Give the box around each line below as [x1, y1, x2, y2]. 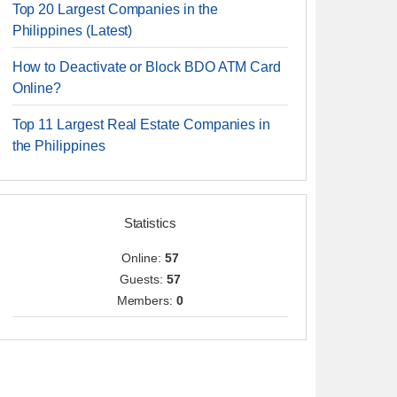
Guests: [120, 272, 167, 286]
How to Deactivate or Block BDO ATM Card [12, 59, 282, 74]
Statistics [123, 215, 176, 230]
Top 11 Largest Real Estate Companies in [12, 117, 271, 132]
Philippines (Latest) [12, 23, 133, 38]
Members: [116, 293, 177, 307]
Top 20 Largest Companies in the [12, 2, 218, 17]
